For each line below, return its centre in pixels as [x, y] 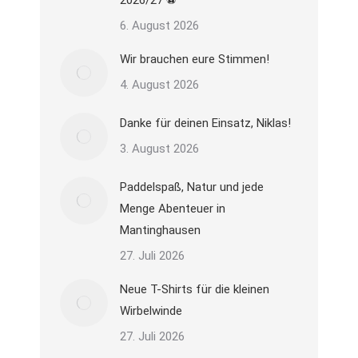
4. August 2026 [159, 85]
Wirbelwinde [151, 311]
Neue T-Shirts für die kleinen [195, 289]
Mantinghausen [160, 230]
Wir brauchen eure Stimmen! [195, 59]
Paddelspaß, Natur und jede [192, 187]
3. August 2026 [159, 149]
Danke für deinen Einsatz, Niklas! [205, 123]
